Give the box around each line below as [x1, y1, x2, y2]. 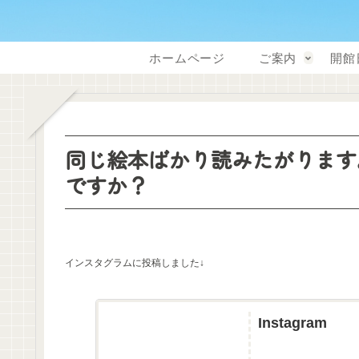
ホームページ [149, 50, 225, 65]
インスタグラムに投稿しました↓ [65, 257, 204, 268]
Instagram [257, 314, 327, 331]
